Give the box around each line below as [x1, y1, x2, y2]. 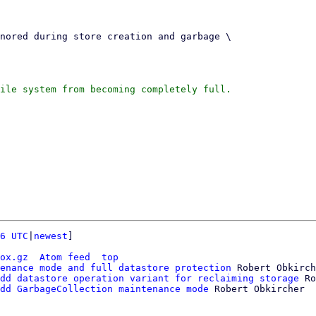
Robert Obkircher [209, 284, 305, 294]
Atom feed [39, 252, 90, 262]
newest [34, 231, 68, 241]
